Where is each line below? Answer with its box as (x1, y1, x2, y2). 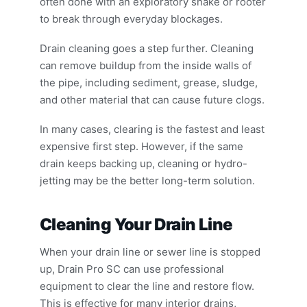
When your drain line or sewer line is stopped (40, 245, 260, 258)
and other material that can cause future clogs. (40, 93, 265, 106)
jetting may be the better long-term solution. (40, 174, 255, 187)
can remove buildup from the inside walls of (40, 59, 251, 72)
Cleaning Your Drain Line (40, 214, 233, 234)
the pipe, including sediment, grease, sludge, (40, 76, 258, 89)
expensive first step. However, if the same (40, 140, 243, 153)
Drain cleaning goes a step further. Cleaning (40, 42, 254, 55)
